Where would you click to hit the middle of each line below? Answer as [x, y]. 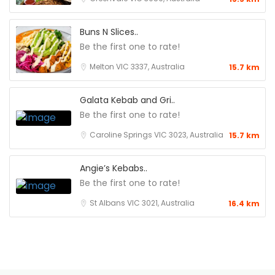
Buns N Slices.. [109, 32]
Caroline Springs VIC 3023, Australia [157, 134]
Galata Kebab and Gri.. [127, 100]
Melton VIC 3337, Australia [137, 66]
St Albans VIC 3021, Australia [142, 203]
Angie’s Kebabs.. [114, 168]
